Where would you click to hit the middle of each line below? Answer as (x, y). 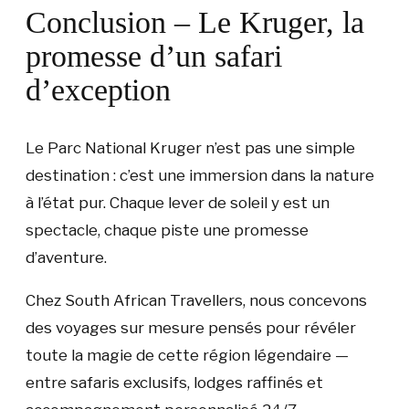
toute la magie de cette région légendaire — (187, 355)
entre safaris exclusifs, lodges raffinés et (174, 382)
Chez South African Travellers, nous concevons (196, 300)
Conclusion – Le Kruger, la (195, 22)
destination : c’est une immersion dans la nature (200, 175)
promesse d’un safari (154, 56)
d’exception (98, 89)
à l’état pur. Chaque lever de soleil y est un (178, 202)
